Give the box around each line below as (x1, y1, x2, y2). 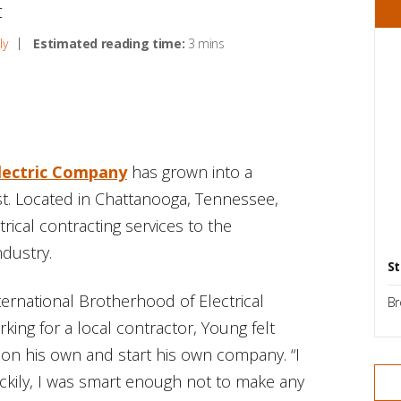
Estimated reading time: (33, 35, 185, 52)
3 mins (184, 35, 225, 52)
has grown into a (127, 160, 252, 183)
